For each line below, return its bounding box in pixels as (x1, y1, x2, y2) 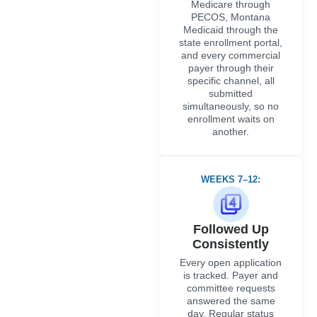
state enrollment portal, (179, 36, 282, 48)
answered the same (186, 294, 275, 306)
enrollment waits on (187, 113, 275, 125)
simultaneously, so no (183, 100, 279, 112)
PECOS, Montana (191, 11, 270, 23)
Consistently (192, 236, 269, 251)
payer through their (188, 62, 274, 74)
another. (212, 125, 249, 137)
